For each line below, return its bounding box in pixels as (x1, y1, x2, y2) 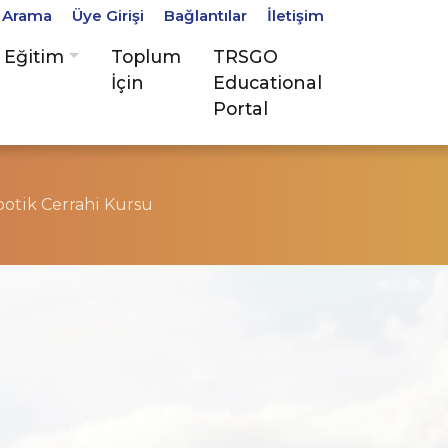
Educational (213, 72, 323, 93)
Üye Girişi (72, 6, 144, 25)
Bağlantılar (164, 6, 247, 25)
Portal (213, 98, 269, 119)
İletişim (267, 6, 324, 25)
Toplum (111, 46, 182, 67)
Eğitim (4, 46, 65, 67)
